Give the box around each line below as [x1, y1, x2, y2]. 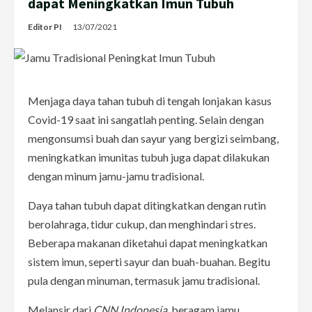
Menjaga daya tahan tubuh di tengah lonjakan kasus [28, 93, 272, 107]
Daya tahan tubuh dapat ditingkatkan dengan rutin [28, 198, 266, 212]
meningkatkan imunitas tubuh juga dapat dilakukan [28, 150, 270, 164]
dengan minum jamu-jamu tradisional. [28, 169, 204, 182]
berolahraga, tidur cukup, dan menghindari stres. [28, 217, 256, 231]
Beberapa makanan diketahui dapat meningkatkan [28, 235, 267, 249]
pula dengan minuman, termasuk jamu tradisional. [28, 273, 260, 287]
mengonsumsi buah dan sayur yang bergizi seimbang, [28, 131, 279, 145]
